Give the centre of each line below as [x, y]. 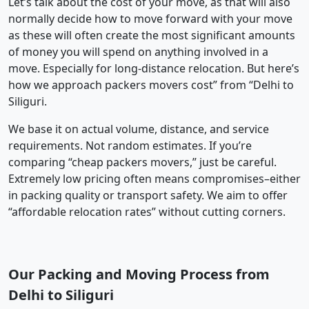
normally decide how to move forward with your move [150, 18]
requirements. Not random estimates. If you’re [130, 145]
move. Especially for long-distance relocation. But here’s [154, 68]
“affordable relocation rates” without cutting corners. [147, 211]
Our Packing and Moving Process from [139, 274]
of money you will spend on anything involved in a [138, 51]
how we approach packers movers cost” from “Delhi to [151, 84]
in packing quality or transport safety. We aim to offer [148, 195]
